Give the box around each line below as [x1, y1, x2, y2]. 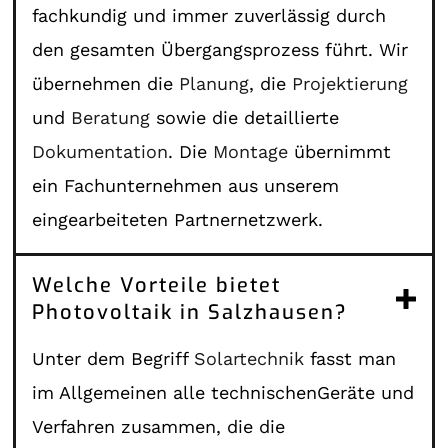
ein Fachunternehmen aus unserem [32, 174, 340, 196]
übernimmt [288, 140, 392, 162]
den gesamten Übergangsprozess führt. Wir [32, 38, 409, 60]
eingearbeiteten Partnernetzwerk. [32, 208, 324, 230]
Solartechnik [194, 347, 305, 369]
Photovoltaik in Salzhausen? [32, 298, 349, 326]
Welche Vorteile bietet [32, 271, 282, 299]
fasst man [304, 347, 397, 369]
